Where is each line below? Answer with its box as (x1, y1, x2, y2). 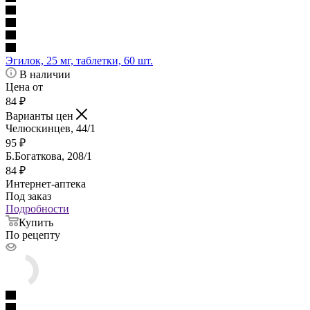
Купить (19, 217, 53, 229)
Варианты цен (6, 110, 76, 122)
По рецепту (6, 229, 60, 241)
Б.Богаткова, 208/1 (6, 150, 92, 163)
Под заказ (6, 190, 51, 203)
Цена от (6, 81, 43, 93)
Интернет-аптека (6, 178, 86, 190)
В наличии (19, 69, 71, 81)
